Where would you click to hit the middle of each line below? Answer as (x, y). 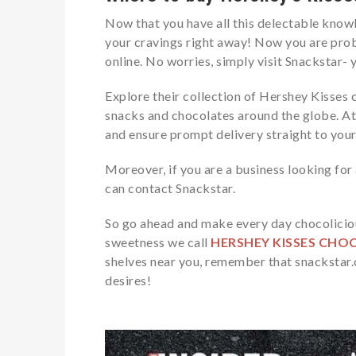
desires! (128, 280)
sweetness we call (158, 242)
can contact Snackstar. (172, 188)
